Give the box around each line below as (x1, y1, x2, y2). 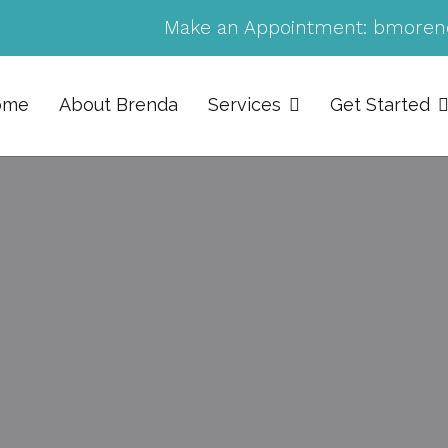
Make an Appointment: (164, 16, 367, 39)
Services (208, 93, 281, 115)
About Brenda (59, 93, 178, 115)
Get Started (330, 93, 430, 115)
